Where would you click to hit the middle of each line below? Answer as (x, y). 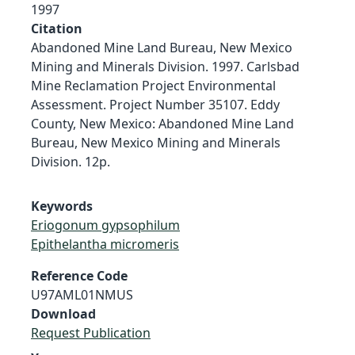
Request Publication (91, 332)
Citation (57, 28)
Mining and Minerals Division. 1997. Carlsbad (165, 66)
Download (63, 313)
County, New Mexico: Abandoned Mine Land (162, 123)
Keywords (62, 206)
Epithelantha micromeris (105, 244)
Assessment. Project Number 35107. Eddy (155, 104)
